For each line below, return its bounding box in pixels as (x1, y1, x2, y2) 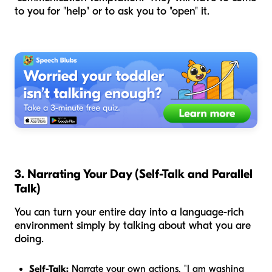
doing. (15, 232, 44, 245)
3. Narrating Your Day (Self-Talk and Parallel (15, 166, 253, 181)
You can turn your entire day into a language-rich (15, 205, 244, 219)
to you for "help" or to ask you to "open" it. (15, 4, 209, 18)
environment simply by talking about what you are (15, 219, 251, 232)
